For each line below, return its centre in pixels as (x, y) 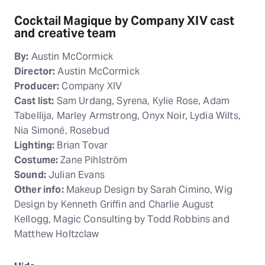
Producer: (37, 86)
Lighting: (35, 146)
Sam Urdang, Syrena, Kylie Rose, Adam (142, 101)
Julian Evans (75, 175)
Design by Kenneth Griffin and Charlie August (114, 205)
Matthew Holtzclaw (57, 234)
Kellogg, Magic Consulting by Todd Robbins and (122, 219)
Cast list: (34, 101)
